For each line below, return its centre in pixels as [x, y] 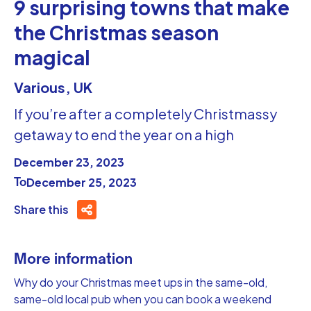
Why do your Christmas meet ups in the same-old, [141, 282]
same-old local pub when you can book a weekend [143, 299]
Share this [41, 209]
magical [52, 57]
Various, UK [53, 87]
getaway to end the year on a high [124, 134]
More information [73, 258]
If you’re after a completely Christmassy [145, 113]
